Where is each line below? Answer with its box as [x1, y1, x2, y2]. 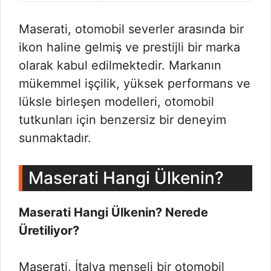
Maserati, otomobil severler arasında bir [19, 22, 244, 36]
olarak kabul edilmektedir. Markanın [19, 58, 221, 73]
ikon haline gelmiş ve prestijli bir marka [19, 40, 240, 54]
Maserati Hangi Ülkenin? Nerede [19, 205, 208, 220]
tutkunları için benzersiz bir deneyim [19, 113, 226, 127]
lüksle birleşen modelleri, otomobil [19, 94, 214, 109]
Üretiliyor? [19, 223, 79, 238]
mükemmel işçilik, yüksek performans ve [19, 76, 250, 91]
